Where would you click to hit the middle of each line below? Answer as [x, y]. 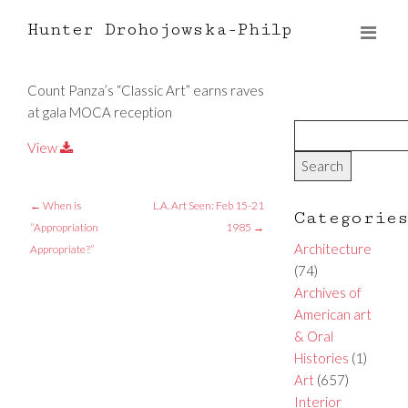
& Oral [313, 336]
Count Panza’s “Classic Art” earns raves [146, 90]
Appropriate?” [61, 249]
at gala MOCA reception [100, 112]
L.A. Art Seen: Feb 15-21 [208, 205]
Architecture [332, 248]
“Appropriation [64, 227]
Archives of [327, 292]
